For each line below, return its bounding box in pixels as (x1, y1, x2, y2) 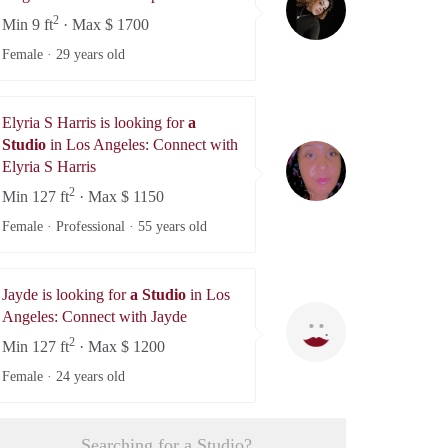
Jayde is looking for (2, 285, 130, 303)
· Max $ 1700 (59, 15, 149, 33)
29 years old (56, 46, 125, 62)
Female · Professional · (2, 218, 138, 234)
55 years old (138, 218, 207, 234)
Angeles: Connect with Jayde (2, 307, 187, 325)
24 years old (56, 368, 125, 384)
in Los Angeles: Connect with (46, 135, 238, 153)
